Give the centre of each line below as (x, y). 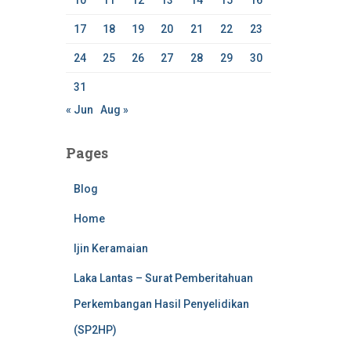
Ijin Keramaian (110, 248)
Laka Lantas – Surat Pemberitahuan (163, 278)
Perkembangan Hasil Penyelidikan (161, 304)
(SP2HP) (95, 330)
